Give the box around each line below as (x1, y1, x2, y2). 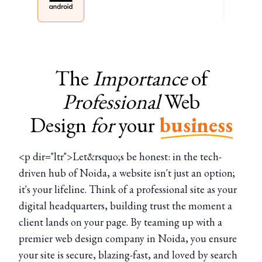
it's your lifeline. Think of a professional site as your (19, 182, 237, 196)
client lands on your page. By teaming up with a (19, 215, 222, 229)
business (158, 111, 233, 139)
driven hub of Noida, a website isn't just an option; (19, 166, 235, 180)
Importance (92, 64, 187, 92)
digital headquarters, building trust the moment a (19, 199, 232, 212)
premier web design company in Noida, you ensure (19, 232, 237, 245)
